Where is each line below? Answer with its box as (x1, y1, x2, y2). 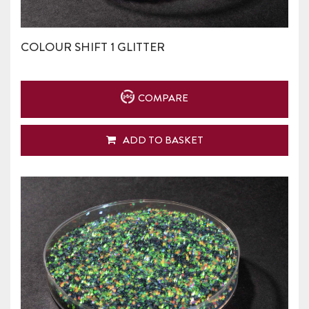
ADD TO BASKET (122, 132, 203, 148)
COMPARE (136, 90, 188, 106)
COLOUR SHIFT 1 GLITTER (21, 38, 165, 56)
